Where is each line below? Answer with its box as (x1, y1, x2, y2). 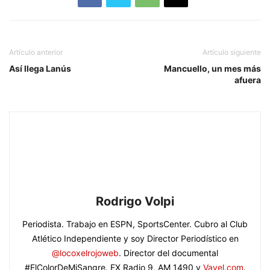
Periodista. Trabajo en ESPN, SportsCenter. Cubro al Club (22, 219, 248, 230)
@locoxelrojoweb (52, 248, 119, 259)
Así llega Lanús (9, 63, 71, 74)
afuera (234, 75, 261, 86)
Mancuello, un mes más (164, 63, 261, 74)
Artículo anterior (9, 48, 63, 57)
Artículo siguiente (202, 48, 261, 57)
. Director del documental (119, 248, 218, 259)
